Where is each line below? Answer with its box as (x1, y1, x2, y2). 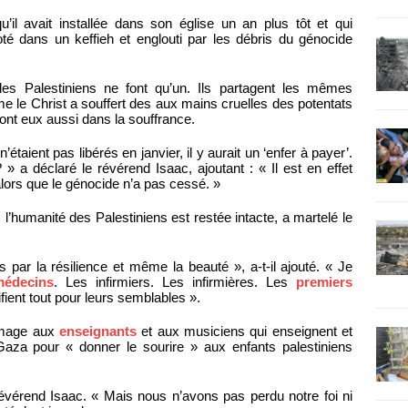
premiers (296, 274, 353, 291)
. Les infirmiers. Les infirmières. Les (54, 274, 297, 291)
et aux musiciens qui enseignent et (136, 323, 353, 340)
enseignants (58, 323, 137, 340)
